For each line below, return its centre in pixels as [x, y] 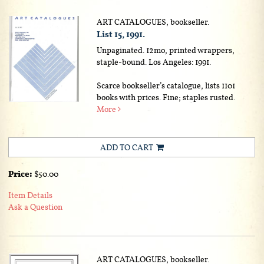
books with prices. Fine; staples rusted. [166, 97]
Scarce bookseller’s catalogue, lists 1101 [166, 85]
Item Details [30, 195]
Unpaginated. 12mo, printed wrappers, [166, 50]
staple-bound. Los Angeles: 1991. [154, 62]
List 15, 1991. [121, 34]
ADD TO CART [126, 147]
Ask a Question [35, 207]
